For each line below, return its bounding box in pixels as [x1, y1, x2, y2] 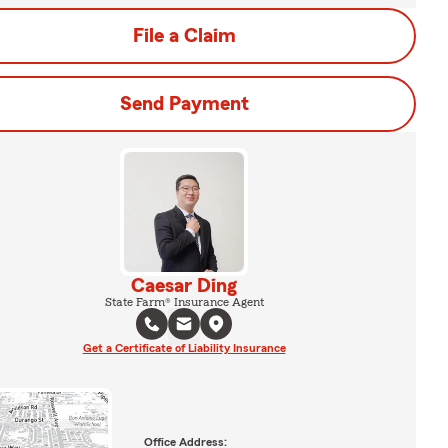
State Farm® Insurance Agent [104, 296, 264, 308]
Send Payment [119, 94, 249, 114]
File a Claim [132, 26, 236, 46]
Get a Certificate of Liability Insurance [82, 342, 286, 354]
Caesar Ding [131, 276, 237, 296]
